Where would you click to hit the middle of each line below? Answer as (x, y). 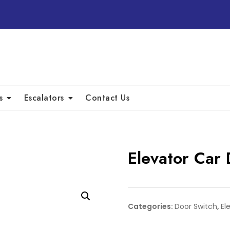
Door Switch (196, 206)
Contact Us (107, 98)
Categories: (151, 206)
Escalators (44, 98)
